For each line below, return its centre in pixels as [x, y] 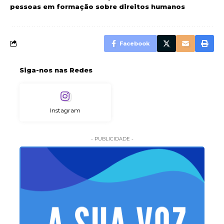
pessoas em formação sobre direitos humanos [97, 7]
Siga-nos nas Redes [56, 70]
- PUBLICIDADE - [112, 139]
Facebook [134, 44]
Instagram [65, 110]
